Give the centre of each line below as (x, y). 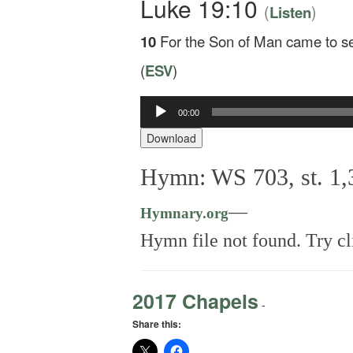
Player (155, 134)
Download (171, 137)
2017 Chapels (195, 301)
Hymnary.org (184, 213)
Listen (290, 12)
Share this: (157, 323)
